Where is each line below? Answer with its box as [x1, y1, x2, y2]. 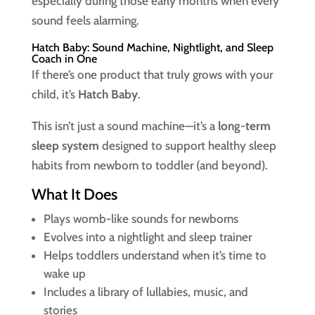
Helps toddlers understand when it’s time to [43, 248, 266, 262]
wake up [43, 266, 86, 281]
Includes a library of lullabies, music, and [43, 285, 248, 299]
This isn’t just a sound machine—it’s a [31, 119, 218, 133]
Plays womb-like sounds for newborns [43, 212, 238, 226]
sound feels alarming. [31, 13, 139, 27]
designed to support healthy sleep [98, 139, 276, 153]
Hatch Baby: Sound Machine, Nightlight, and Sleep [31, 41, 274, 54]
